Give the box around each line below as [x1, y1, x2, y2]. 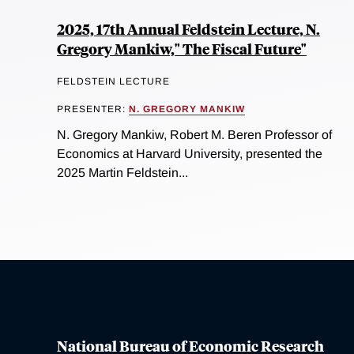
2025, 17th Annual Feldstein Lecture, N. [57, 18, 320, 40]
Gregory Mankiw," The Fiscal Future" [57, 38, 307, 59]
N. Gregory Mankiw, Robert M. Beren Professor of [57, 128, 332, 142]
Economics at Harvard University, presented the [57, 147, 322, 161]
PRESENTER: [57, 103, 129, 115]
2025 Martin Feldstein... [57, 166, 188, 180]
